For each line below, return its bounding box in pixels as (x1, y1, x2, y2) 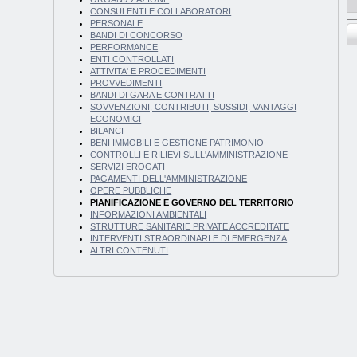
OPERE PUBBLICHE (90, 186, 172, 196)
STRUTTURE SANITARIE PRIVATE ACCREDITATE (90, 222, 290, 232)
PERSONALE (90, 18, 143, 29)
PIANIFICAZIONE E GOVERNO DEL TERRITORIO (90, 198, 295, 208)
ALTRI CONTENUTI (90, 245, 169, 256)
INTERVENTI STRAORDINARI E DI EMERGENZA (90, 233, 288, 244)
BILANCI (90, 126, 124, 136)
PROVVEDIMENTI (90, 78, 163, 88)
